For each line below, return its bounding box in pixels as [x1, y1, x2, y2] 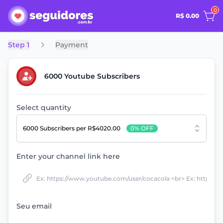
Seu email [16, 202, 52, 211]
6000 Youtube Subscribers [44, 72, 140, 81]
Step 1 [8, 40, 29, 49]
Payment [55, 40, 88, 49]
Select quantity [16, 103, 71, 112]
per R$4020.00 [76, 124, 120, 132]
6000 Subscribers [23, 124, 76, 132]
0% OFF [130, 124, 154, 132]
